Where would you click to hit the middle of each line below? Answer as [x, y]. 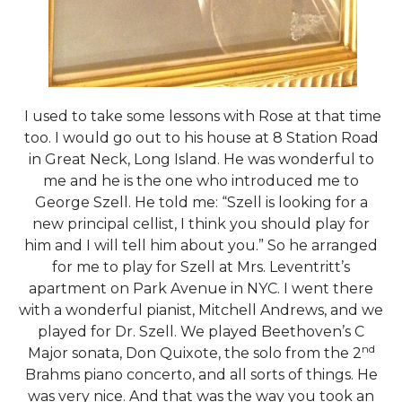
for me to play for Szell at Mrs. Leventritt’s [201, 267]
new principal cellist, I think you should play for [201, 224]
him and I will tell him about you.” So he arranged [201, 246]
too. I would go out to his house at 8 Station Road [201, 138]
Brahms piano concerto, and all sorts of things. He [201, 375]
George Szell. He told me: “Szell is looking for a [201, 203]
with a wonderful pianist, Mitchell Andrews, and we [201, 310]
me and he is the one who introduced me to [201, 181]
